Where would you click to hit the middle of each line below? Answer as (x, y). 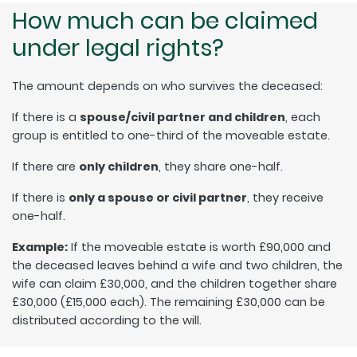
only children (119, 166)
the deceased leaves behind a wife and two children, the (177, 265)
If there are (45, 166)
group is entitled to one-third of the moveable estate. (171, 135)
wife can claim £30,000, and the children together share (175, 283)
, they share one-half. (221, 166)
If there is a (46, 117)
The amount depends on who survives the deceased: (167, 86)
